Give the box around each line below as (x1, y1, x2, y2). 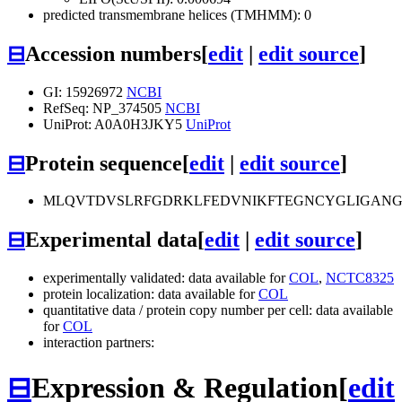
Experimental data (25, 228, 197, 252)
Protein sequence (25, 151, 182, 175)
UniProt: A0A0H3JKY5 (43, 116, 186, 132)
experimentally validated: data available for (43, 270, 289, 286)
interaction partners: (43, 335, 154, 351)
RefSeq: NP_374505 (43, 100, 165, 116)
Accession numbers (25, 41, 201, 66)
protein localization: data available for (43, 286, 258, 302)
